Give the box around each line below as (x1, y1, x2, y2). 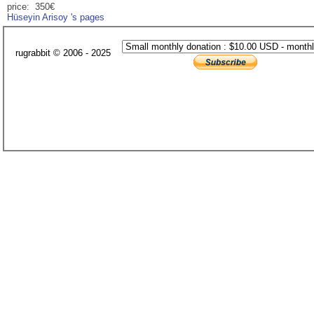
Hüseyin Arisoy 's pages (7, 12, 104, 23)
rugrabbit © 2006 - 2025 (15, 48, 111, 59)
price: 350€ (7, 1, 55, 13)
